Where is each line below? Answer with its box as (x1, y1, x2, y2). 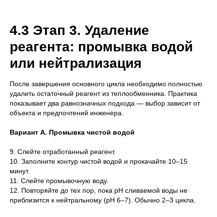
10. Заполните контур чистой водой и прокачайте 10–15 (10, 157, 187, 166)
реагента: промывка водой (10, 39, 193, 55)
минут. (10, 167, 30, 175)
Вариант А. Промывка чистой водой (10, 128, 135, 137)
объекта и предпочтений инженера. (10, 109, 124, 117)
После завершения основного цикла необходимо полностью (10, 80, 202, 88)
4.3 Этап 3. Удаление (10, 23, 149, 38)
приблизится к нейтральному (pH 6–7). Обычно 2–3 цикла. (10, 196, 196, 204)
